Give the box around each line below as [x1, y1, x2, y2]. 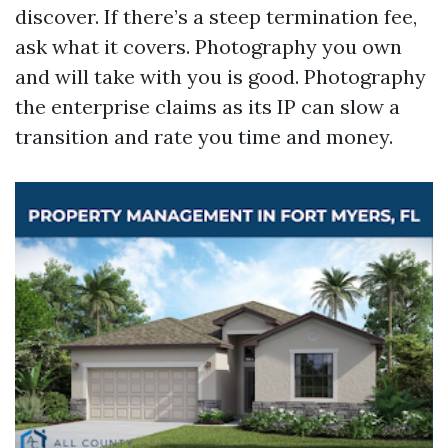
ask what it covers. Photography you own [15, 34, 402, 59]
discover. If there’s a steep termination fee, [15, 4, 417, 29]
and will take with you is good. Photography [15, 64, 426, 89]
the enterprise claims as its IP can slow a [15, 94, 400, 119]
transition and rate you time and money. [15, 124, 393, 149]
